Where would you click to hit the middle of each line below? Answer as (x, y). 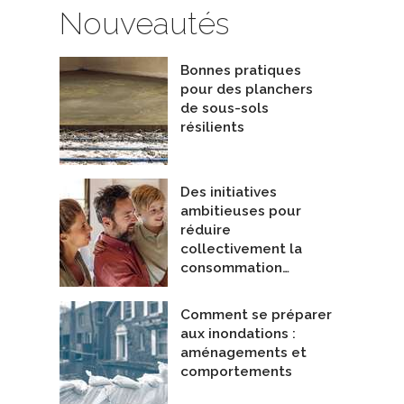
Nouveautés (144, 24)
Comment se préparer (256, 314)
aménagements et (243, 352)
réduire (206, 230)
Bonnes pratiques (241, 70)
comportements (236, 371)
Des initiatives (229, 193)
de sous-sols (225, 108)
